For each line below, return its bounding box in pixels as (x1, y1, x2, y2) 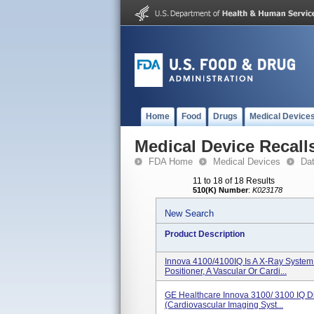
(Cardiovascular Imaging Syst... (165, 300, 283, 310)
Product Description (165, 229, 245, 239)
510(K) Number (193, 186, 248, 194)
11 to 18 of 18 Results (193, 176, 275, 186)
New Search (165, 208, 214, 219)
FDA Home (149, 156, 193, 167)
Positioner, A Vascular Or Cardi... (165, 266, 287, 276)
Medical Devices (213, 156, 280, 167)
